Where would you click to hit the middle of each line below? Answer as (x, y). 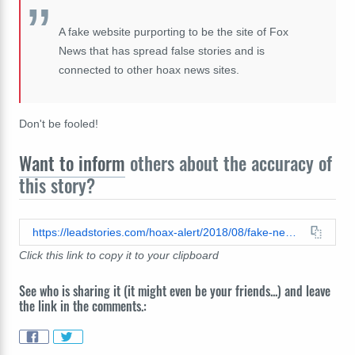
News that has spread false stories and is (162, 51)
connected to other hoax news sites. (149, 70)
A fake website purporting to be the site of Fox (174, 32)
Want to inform (72, 164)
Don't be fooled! (59, 124)
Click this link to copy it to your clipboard (119, 256)
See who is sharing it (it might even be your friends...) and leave (175, 291)
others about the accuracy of (229, 164)
